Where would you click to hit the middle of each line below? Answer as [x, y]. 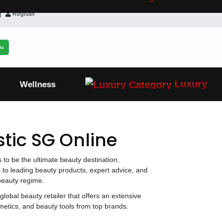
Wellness [37, 84]
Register [23, 14]
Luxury [189, 84]
